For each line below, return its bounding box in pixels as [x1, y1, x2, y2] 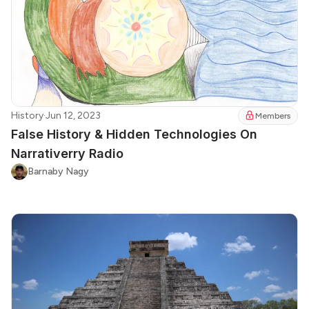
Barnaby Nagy [28, 165, 89, 177]
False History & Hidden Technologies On [11, 126, 257, 141]
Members [255, 110, 290, 121]
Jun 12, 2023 [46, 109, 101, 121]
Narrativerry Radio [11, 146, 123, 161]
